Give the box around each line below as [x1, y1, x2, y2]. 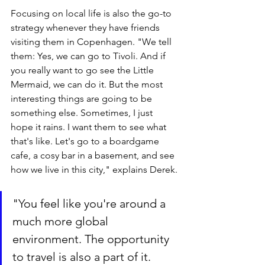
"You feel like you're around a [12, 196, 169, 211]
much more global [12, 214, 111, 228]
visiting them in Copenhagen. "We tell [11, 35, 174, 47]
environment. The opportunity [12, 231, 172, 246]
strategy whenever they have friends [11, 21, 162, 33]
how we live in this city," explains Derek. [11, 163, 177, 175]
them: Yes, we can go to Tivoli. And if [11, 50, 168, 62]
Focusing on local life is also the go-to [11, 7, 174, 19]
